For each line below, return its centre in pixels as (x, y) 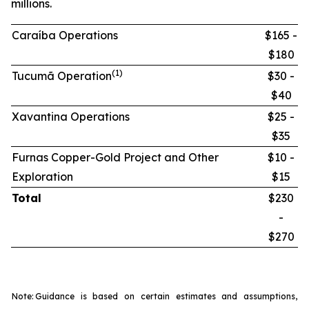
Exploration (42, 177)
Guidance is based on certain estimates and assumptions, (166, 296)
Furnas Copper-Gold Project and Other (115, 157)
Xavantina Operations (71, 117)
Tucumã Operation (62, 76)
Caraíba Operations (65, 35)
